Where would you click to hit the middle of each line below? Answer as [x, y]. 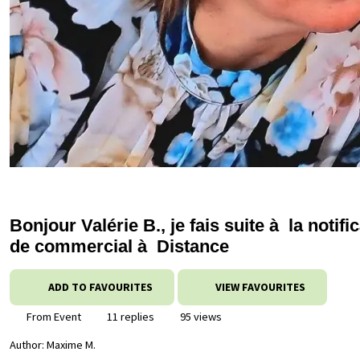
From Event [53, 317]
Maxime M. [71, 345]
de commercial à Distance [119, 246]
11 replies [129, 317]
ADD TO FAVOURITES [100, 287]
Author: [28, 345]
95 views [200, 317]
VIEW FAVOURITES [259, 287]
